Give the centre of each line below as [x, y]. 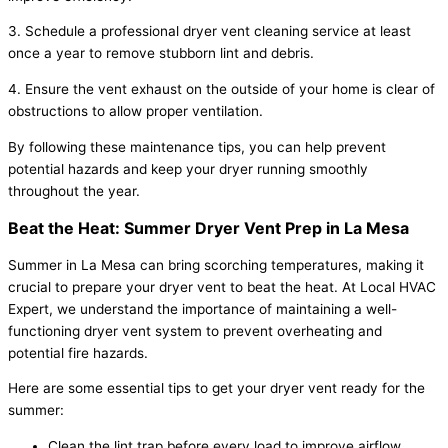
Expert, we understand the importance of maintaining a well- [202, 308]
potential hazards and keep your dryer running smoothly [188, 168]
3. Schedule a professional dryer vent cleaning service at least [209, 31]
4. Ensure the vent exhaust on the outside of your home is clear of [221, 88]
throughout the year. [74, 190]
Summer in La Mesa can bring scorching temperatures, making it [216, 264]
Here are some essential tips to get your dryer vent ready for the [216, 388]
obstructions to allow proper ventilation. [135, 110]
